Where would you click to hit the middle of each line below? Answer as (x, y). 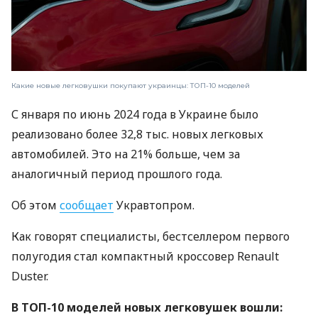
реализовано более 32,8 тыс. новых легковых (137, 135)
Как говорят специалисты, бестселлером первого (150, 237)
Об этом (35, 205)
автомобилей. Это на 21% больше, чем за (126, 154)
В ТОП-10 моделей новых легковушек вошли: (147, 308)
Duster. (30, 276)
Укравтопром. (154, 205)
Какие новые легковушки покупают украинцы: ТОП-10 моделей (131, 86)
